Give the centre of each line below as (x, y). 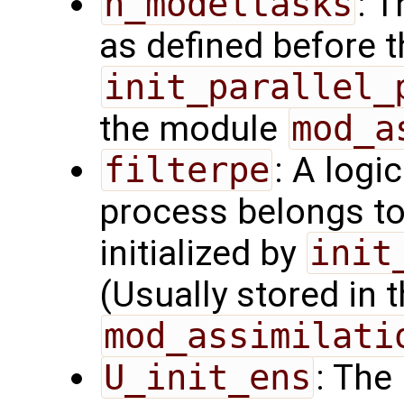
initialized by (202, 254)
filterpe (186, 170)
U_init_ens (207, 378)
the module (193, 129)
